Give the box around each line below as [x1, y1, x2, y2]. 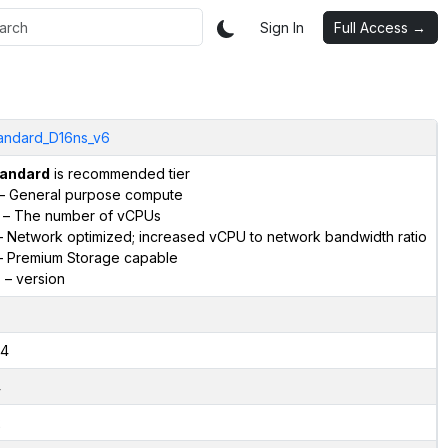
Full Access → [334, 18, 426, 36]
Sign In [260, 18, 304, 36]
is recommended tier [49, 164, 190, 182]
